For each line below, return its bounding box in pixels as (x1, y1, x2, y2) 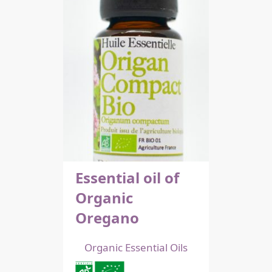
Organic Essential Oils (84, 240, 188, 254)
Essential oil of (75, 167, 179, 188)
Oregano (75, 207, 139, 228)
